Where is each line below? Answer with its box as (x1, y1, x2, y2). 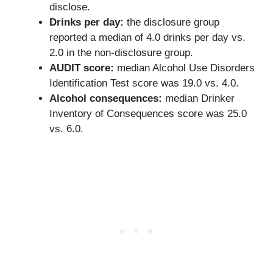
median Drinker (162, 92, 235, 104)
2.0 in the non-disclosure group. (49, 46, 193, 58)
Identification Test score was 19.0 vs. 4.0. (49, 77, 239, 89)
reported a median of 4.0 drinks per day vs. (49, 31, 246, 43)
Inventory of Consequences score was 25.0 (49, 107, 247, 119)
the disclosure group (124, 16, 219, 28)
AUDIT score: (49, 62, 114, 74)
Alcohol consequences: (49, 92, 162, 104)
